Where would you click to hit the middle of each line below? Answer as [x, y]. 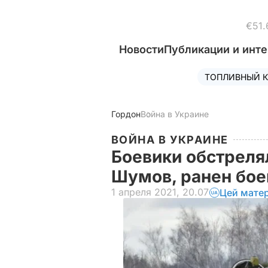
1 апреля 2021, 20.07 [160, 192]
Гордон [126, 114]
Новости [141, 49]
